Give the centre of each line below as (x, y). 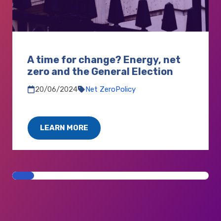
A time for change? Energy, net (104, 60)
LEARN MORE (64, 128)
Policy (126, 90)
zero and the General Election (100, 72)
